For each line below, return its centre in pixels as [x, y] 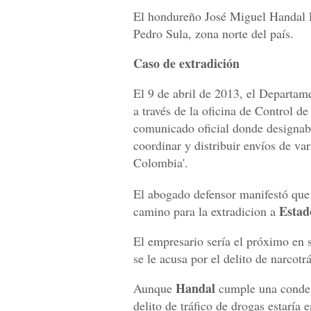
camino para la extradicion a [206, 211]
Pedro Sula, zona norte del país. [213, 34]
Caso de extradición [186, 64]
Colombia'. [161, 163]
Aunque [154, 288]
